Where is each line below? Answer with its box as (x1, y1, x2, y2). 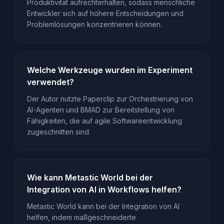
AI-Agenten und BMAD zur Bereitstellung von (26, 105, 174, 114)
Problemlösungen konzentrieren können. (26, 20, 162, 29)
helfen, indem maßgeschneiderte (26, 213, 136, 222)
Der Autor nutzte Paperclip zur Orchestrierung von (26, 94, 193, 103)
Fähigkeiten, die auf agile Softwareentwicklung (26, 116, 182, 125)
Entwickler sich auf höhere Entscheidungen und (26, 9, 183, 18)
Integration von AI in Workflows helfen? (26, 184, 181, 194)
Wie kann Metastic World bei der (26, 172, 153, 182)
